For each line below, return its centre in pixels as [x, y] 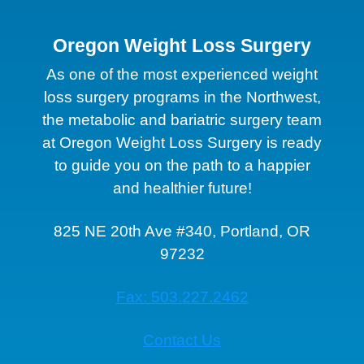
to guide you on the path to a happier [182, 165]
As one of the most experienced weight [182, 74]
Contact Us [182, 340]
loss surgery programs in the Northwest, [182, 97]
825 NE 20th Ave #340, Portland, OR [182, 231]
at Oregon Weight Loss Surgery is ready [182, 142]
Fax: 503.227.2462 [182, 297]
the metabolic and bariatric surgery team [182, 119]
